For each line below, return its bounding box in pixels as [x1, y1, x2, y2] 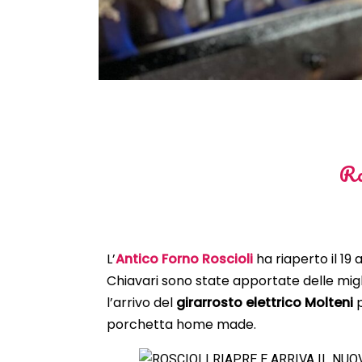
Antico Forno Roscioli [116, 249, 253, 268]
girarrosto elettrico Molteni [176, 293, 353, 312]
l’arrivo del [107, 293, 176, 312]
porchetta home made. [107, 314, 256, 334]
